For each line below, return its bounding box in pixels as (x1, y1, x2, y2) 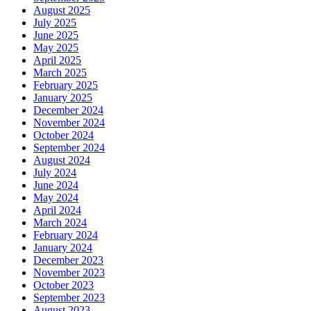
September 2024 (33, 141, 105, 153)
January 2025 (33, 91, 92, 103)
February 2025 (33, 78, 98, 91)
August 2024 (33, 153, 90, 166)
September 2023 (33, 291, 105, 303)
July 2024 (33, 166, 76, 178)
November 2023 (33, 266, 105, 278)
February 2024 (33, 228, 98, 241)
